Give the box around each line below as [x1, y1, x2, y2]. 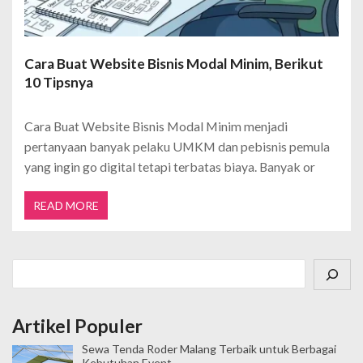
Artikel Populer [12, 314, 143, 337]
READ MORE [33, 198, 99, 212]
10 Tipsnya [24, 74, 93, 92]
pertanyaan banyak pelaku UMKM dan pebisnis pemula [24, 139, 330, 155]
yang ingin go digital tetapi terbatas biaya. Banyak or [24, 159, 315, 175]
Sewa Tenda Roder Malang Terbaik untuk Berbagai [81, 341, 336, 356]
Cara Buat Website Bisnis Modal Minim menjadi [24, 118, 288, 135]
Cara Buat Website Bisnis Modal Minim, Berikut [24, 55, 323, 73]
